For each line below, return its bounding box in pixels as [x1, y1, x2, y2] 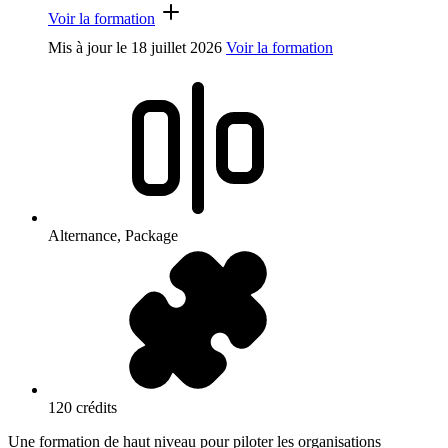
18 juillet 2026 [131, 38, 222, 56]
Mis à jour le [48, 38, 131, 56]
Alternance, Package [48, 226, 178, 244]
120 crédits [48, 398, 117, 416]
